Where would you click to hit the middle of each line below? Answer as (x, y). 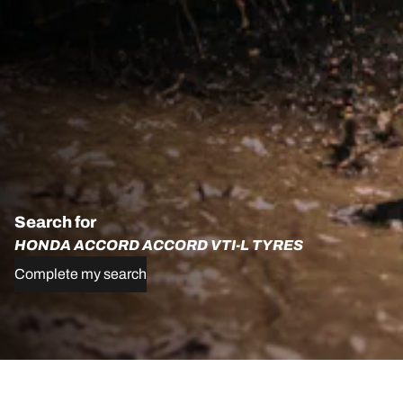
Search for (55, 222)
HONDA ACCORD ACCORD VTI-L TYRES (159, 245)
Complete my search (81, 273)
